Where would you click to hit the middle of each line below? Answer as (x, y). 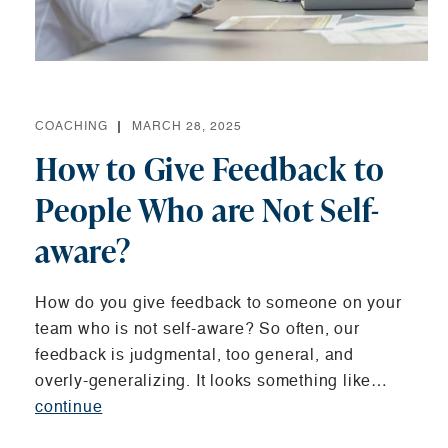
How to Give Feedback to (210, 168)
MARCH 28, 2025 (187, 127)
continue (69, 408)
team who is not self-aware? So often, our (197, 330)
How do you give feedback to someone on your (218, 304)
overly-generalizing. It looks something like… (211, 382)
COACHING (71, 127)
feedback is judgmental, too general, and (194, 356)
